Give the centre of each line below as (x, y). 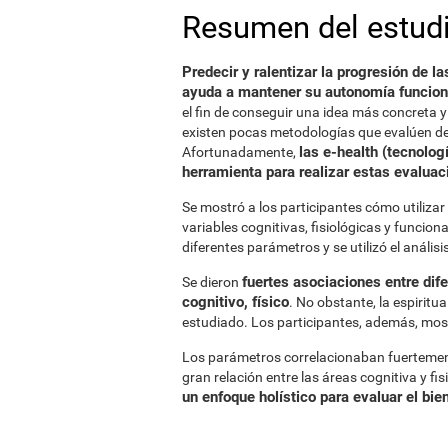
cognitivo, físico (235, 301)
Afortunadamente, (240, 151)
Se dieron (212, 281)
